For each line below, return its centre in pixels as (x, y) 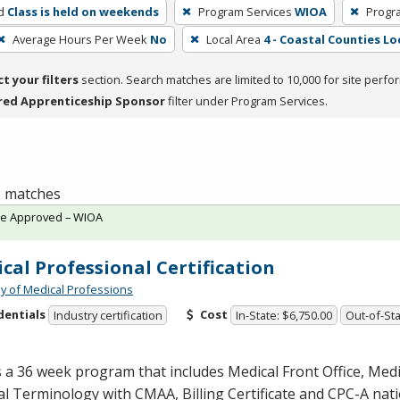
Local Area (233, 39)
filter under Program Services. (246, 100)
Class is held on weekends (83, 11)
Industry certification (108, 316)
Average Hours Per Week (79, 39)
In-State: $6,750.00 (284, 316)
